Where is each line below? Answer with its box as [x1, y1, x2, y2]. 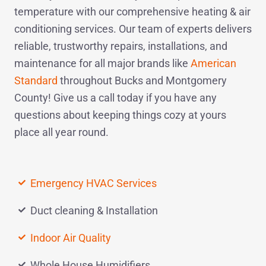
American [191, 56, 236, 69]
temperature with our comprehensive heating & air [14, 5, 251, 18]
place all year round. [14, 125, 109, 138]
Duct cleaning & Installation [30, 204, 158, 217]
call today [99, 91, 144, 104]
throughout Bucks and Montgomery [58, 74, 227, 87]
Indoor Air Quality [30, 231, 111, 244]
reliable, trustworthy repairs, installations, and [14, 39, 227, 52]
